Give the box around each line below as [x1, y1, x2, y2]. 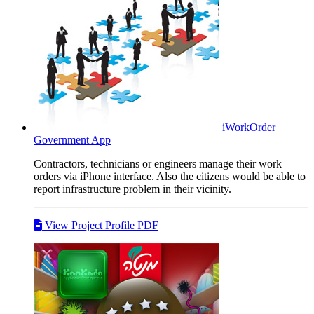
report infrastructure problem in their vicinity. [34, 182, 231, 195]
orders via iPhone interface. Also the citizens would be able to [34, 170, 306, 182]
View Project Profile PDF [42, 219, 158, 231]
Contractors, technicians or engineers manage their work [34, 157, 282, 170]
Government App [34, 133, 111, 146]
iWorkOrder [222, 121, 275, 133]
